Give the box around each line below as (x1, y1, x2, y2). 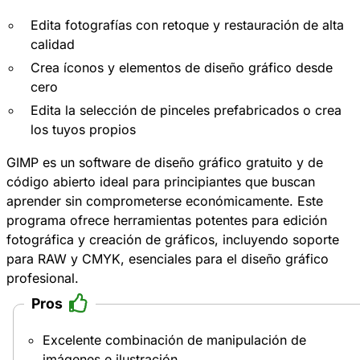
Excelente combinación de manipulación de (43, 332, 306, 349)
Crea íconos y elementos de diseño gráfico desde (31, 59, 333, 76)
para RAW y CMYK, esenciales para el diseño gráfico (6, 251, 329, 268)
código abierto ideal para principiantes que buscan (6, 174, 315, 190)
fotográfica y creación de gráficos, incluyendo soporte (6, 231, 339, 248)
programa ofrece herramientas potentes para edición (6, 212, 327, 229)
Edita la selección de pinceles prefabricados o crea (31, 102, 342, 119)
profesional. (6, 270, 79, 287)
